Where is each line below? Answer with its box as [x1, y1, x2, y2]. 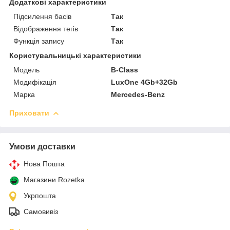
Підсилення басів [13, 12, 71, 21]
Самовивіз [24, 207, 58, 216]
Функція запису [13, 36, 64, 45]
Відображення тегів [13, 24, 78, 33]
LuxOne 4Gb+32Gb [111, 78, 178, 86]
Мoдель [13, 65, 40, 74]
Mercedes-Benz [111, 90, 165, 99]
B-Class [111, 65, 139, 74]
